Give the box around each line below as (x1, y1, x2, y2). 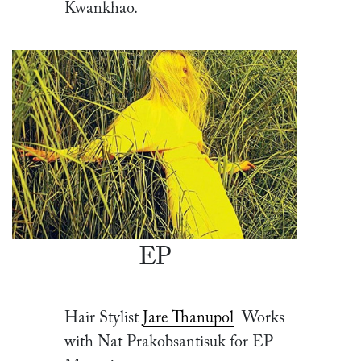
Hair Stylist (64, 310, 139, 327)
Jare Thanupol (143, 310, 234, 327)
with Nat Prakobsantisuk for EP (64, 334, 273, 351)
